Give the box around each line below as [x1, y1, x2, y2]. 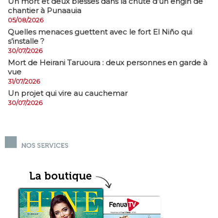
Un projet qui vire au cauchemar [8, 89, 127, 98]
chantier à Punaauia [8, 6, 81, 15]
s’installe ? [8, 36, 44, 46]
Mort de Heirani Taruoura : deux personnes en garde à [8, 58, 207, 67]
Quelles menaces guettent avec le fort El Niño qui [8, 27, 192, 36]
